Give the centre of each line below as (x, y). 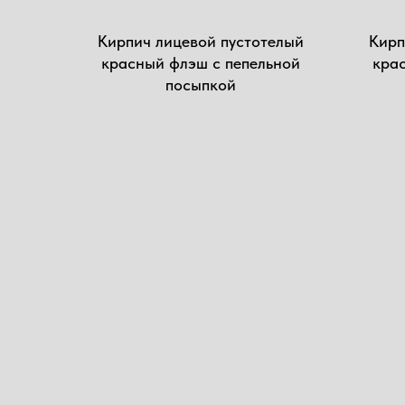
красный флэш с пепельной (201, 63)
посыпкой (201, 85)
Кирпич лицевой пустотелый (201, 41)
